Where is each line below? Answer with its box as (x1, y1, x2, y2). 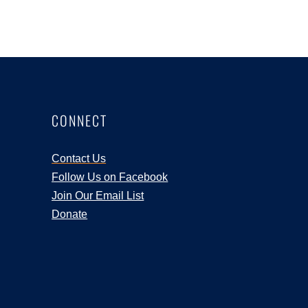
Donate (52, 208, 88, 220)
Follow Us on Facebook (52, 170, 168, 183)
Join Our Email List (52, 189, 144, 201)
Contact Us (52, 152, 107, 164)
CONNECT (52, 109, 108, 131)
